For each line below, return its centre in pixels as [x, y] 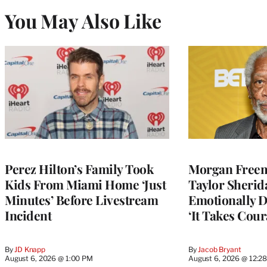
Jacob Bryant [220, 249]
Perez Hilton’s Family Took [79, 168]
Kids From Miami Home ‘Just [85, 184]
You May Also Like [83, 20]
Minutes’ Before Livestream [81, 199]
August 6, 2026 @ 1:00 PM [49, 258]
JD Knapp [30, 249]
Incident [28, 215]
